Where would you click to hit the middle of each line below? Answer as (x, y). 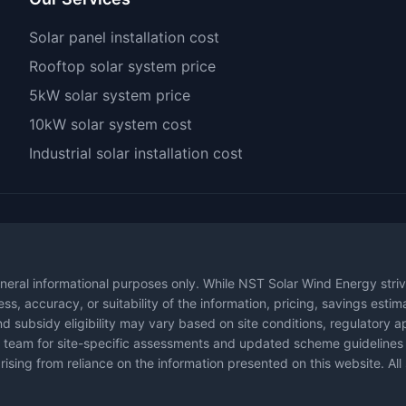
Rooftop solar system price (122, 66)
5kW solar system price (110, 95)
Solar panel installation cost (124, 37)
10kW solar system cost (111, 124)
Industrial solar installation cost (136, 153)
